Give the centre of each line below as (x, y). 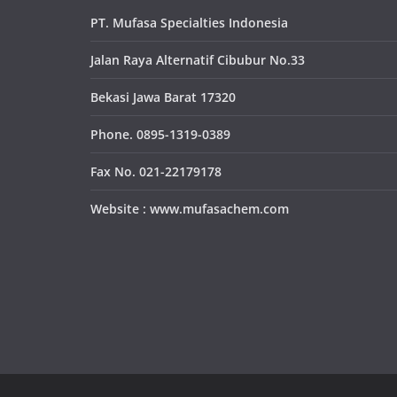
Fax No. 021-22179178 (156, 172)
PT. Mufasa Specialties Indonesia (189, 23)
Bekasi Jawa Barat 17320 (163, 97)
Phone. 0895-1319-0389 (160, 135)
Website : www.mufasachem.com (190, 209)
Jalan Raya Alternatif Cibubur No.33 (198, 60)
